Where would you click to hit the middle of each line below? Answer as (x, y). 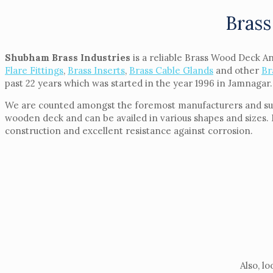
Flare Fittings (34, 70)
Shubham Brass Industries (68, 57)
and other (237, 70)
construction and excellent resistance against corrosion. (129, 130)
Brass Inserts (96, 70)
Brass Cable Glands (171, 70)
